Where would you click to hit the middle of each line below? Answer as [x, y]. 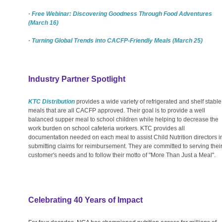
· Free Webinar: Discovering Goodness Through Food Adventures [120, 14]
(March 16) [43, 23]
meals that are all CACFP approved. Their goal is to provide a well [117, 110]
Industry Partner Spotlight [77, 79]
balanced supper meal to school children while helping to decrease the [123, 119]
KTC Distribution [52, 101]
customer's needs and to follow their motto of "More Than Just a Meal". [122, 155]
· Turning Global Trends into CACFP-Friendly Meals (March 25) [115, 40]
